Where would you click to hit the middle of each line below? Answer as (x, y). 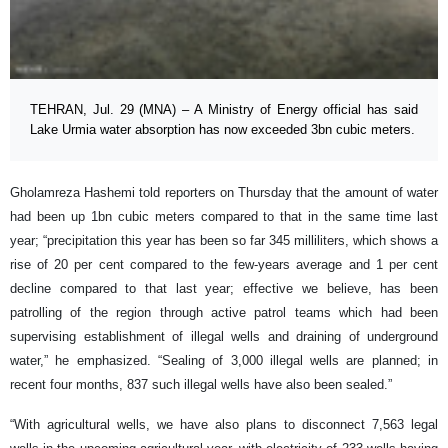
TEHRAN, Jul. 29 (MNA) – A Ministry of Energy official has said (224, 110)
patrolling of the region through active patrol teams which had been (224, 313)
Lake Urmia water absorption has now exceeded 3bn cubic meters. (222, 130)
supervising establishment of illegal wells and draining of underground (224, 337)
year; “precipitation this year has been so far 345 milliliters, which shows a (224, 241)
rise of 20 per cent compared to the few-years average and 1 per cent (224, 265)
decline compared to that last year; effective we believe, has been (224, 289)
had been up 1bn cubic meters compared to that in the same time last (224, 217)
